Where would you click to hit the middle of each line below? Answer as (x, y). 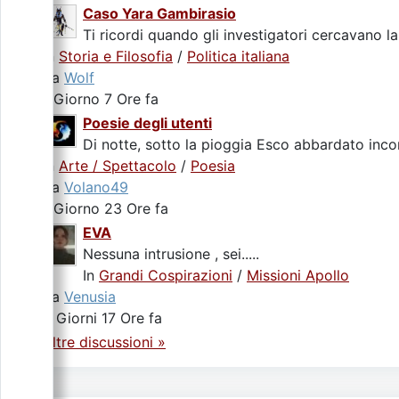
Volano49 (96, 187)
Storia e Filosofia (116, 56)
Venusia (90, 297)
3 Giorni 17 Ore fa (102, 318)
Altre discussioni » (104, 342)
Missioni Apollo (298, 275)
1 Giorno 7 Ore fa (101, 99)
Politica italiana (238, 56)
